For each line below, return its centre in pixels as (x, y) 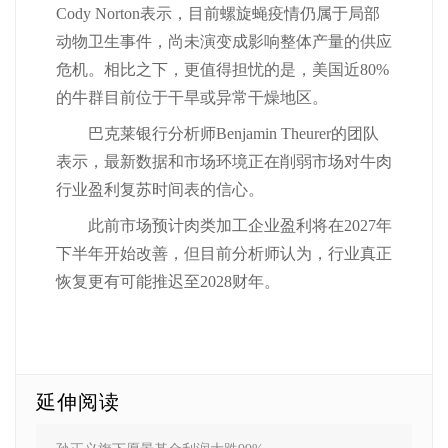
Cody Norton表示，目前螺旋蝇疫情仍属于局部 (218, 14)
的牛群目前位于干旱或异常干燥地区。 (192, 98)
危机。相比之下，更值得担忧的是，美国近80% (222, 70)
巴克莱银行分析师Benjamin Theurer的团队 (217, 134)
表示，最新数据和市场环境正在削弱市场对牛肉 (224, 162)
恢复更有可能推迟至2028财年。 (168, 282)
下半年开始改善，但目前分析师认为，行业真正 (224, 254)
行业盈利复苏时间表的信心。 (160, 190)
